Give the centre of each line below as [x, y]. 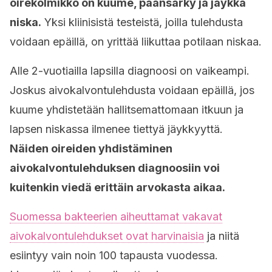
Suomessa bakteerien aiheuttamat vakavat [116, 216]
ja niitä [222, 236]
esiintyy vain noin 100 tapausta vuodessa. [114, 255]
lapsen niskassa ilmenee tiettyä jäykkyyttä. [116, 129]
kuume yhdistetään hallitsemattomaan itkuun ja [127, 110]
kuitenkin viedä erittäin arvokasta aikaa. [117, 187]
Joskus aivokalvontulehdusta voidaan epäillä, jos [132, 90]
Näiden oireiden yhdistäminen [91, 148]
